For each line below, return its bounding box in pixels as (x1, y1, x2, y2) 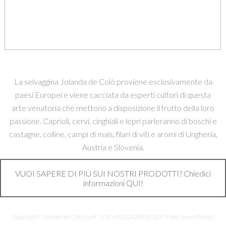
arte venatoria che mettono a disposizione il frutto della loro (12, 103, 214, 113)
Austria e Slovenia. (82, 142, 144, 152)
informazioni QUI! (83, 178, 143, 188)
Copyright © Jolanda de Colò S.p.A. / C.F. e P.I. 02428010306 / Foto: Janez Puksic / (10, 213, 216, 221)
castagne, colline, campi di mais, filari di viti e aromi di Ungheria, (9, 129, 217, 139)
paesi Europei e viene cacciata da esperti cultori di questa (15, 90, 211, 100)
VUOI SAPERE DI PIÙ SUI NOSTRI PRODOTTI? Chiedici (15, 168, 211, 179)
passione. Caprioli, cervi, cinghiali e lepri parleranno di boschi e (9, 116, 217, 126)
